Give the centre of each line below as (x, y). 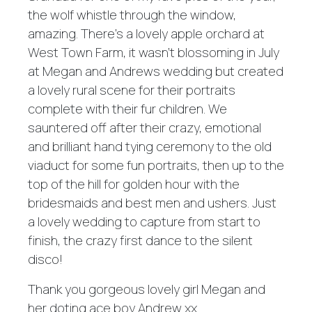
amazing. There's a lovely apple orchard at (146, 33)
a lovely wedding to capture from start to (144, 221)
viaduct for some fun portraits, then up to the (156, 165)
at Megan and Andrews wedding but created (156, 71)
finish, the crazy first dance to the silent (140, 240)
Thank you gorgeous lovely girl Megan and (147, 289)
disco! (45, 259)
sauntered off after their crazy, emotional (145, 127)
